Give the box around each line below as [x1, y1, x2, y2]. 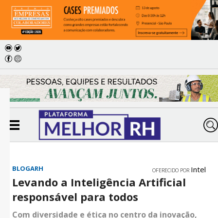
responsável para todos [12, 189, 138, 204]
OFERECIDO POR [152, 166, 191, 174]
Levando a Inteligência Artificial [12, 175, 186, 190]
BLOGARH [12, 164, 43, 173]
